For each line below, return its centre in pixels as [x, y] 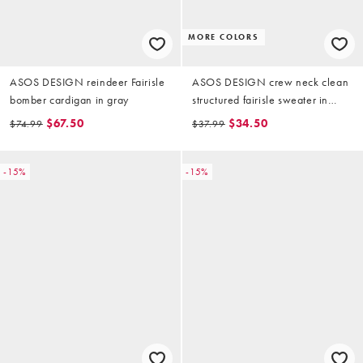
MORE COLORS [224, 36]
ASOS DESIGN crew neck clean [271, 81]
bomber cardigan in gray [69, 99]
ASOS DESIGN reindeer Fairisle [88, 81]
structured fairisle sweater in [260, 99]
